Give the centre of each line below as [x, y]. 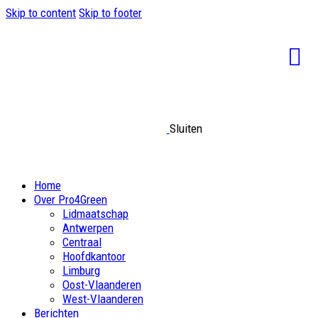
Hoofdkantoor [94, 256]
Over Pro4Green [71, 199]
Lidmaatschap [95, 214]
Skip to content [41, 13]
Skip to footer [110, 13]
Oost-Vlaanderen [102, 285]
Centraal [82, 242]
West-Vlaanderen [103, 299]
